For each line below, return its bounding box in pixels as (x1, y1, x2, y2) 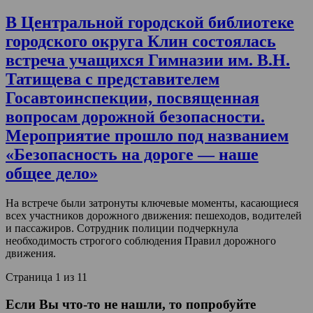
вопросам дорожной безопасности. (6, 108, 265, 126)
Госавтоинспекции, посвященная (6, 89, 259, 108)
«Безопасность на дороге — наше (6, 145, 259, 164)
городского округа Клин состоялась (6, 32, 276, 51)
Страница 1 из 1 (6, 271, 82, 284)
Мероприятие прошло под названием (6, 126, 289, 145)
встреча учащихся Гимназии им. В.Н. (6, 51, 290, 70)
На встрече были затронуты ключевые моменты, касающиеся (6, 197, 298, 210)
